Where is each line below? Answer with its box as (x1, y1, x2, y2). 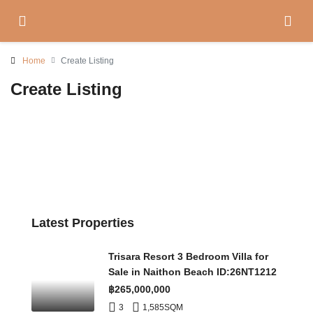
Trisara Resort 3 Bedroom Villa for (108, 251, 268, 262)
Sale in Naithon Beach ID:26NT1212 (108, 266, 277, 277)
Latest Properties (31, 216, 134, 230)
